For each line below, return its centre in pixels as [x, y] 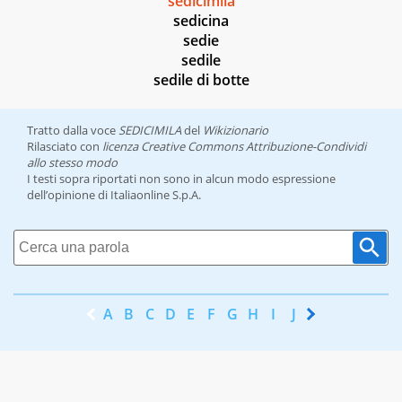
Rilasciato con [65, 147]
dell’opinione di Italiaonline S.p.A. [114, 195]
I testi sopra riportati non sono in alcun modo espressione [181, 179]
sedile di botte [201, 80]
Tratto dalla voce [73, 131]
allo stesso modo [72, 163]
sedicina [201, 21]
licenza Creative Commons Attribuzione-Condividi [234, 147]
